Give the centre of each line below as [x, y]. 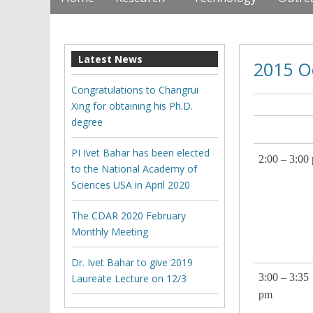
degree [87, 122]
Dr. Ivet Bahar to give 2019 [132, 263]
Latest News [110, 59]
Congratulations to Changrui [135, 90]
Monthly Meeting [110, 232]
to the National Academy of [134, 169]
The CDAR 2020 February [129, 216]
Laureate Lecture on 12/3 [129, 279]
